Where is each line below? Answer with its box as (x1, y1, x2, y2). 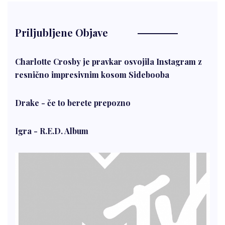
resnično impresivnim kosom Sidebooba (15, 69, 169, 80)
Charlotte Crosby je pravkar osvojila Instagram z (15, 56, 202, 67)
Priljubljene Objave (15, 26, 108, 40)
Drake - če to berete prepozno (15, 97, 131, 108)
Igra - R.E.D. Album (15, 126, 88, 137)
